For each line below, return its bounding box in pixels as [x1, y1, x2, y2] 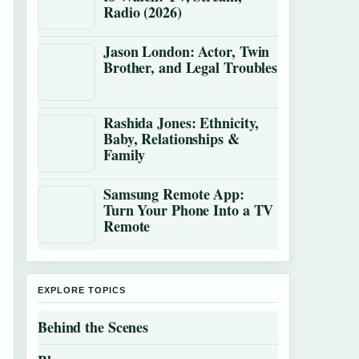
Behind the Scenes [38, 317, 149, 337]
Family [103, 144, 146, 165]
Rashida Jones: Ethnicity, [103, 112, 260, 133]
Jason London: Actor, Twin [103, 41, 270, 62]
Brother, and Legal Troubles [103, 57, 278, 78]
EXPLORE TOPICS [38, 285, 126, 295]
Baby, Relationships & [103, 128, 240, 149]
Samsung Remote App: [103, 184, 244, 204]
